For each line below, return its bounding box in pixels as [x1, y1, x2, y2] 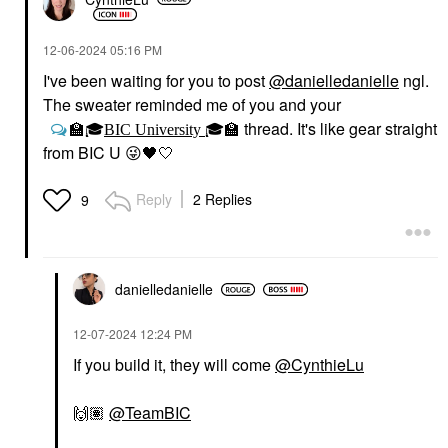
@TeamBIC [109, 401, 191, 424]
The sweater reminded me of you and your [43, 93, 341, 116]
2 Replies [193, 189, 252, 209]
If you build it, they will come [73, 353, 275, 376]
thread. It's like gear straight [240, 117, 437, 140]
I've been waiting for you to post [43, 69, 269, 92]
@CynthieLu [275, 353, 364, 376]
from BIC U [43, 141, 125, 164]
